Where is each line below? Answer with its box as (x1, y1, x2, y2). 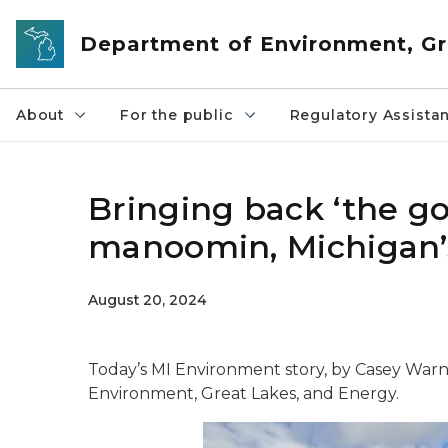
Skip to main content (9, 12, 171, 30)
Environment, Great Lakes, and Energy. (88, 384, 399, 403)
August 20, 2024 (88, 291, 207, 309)
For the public (120, 106, 234, 124)
